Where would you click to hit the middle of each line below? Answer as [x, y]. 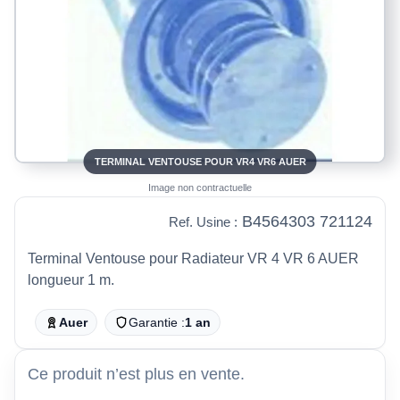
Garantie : [157, 322]
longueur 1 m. [71, 279]
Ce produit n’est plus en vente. [136, 374]
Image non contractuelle [200, 187]
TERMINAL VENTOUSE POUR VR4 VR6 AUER [200, 161]
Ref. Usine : [203, 221]
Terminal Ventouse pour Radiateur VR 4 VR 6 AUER [193, 258]
